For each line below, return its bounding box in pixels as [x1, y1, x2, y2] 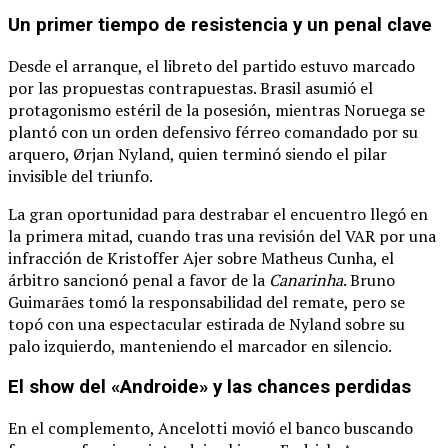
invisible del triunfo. [8, 165, 153, 188]
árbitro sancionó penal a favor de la [8, 269, 269, 292]
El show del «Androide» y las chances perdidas [8, 375, 411, 398]
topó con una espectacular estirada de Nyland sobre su [8, 313, 405, 336]
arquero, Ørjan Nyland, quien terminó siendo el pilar [8, 143, 387, 166]
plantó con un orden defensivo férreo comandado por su [8, 121, 418, 144]
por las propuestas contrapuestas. [8, 77, 256, 100]
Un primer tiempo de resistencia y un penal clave [8, 14, 432, 37]
